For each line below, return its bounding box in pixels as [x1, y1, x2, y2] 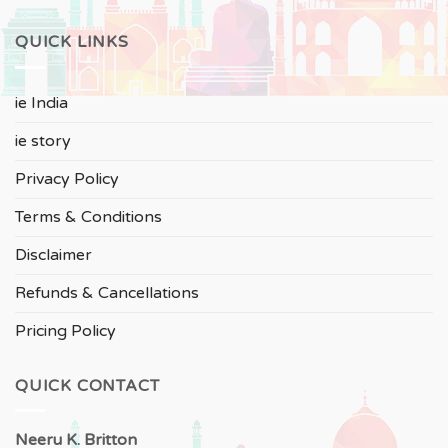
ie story [15, 130, 71, 151]
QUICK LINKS [15, 32, 129, 53]
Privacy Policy [15, 168, 119, 189]
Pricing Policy [15, 320, 116, 341]
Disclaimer [15, 244, 92, 265]
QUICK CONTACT [15, 375, 160, 396]
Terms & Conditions [15, 206, 162, 227]
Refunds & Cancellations [15, 282, 199, 303]
